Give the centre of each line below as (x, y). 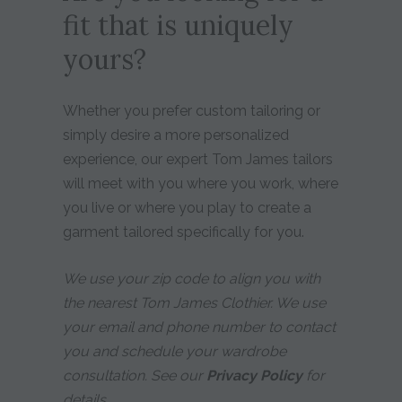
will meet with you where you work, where (200, 183)
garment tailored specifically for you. (183, 232)
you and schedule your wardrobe (174, 351)
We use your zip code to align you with (191, 278)
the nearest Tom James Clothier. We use (194, 302)
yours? (104, 59)
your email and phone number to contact (199, 327)
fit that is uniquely (178, 25)
